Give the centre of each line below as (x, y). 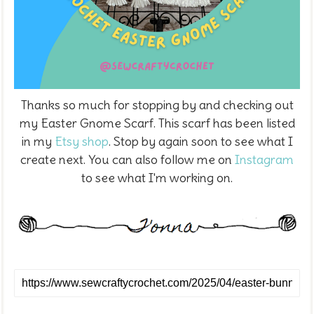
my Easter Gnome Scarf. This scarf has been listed (157, 123)
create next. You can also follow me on (128, 159)
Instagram (264, 159)
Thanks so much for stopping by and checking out (157, 104)
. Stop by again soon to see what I (200, 141)
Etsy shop (81, 141)
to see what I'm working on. (157, 177)
